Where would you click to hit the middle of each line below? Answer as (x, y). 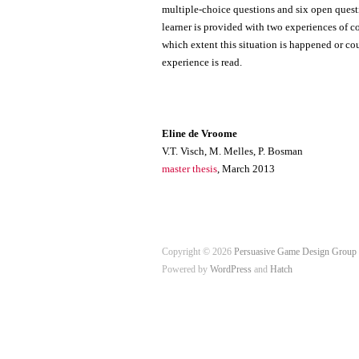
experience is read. (202, 63)
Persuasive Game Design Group (295, 252)
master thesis (190, 169)
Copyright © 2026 (198, 252)
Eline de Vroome (200, 133)
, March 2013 (246, 169)
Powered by (186, 270)
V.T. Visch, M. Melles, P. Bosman (232, 151)
